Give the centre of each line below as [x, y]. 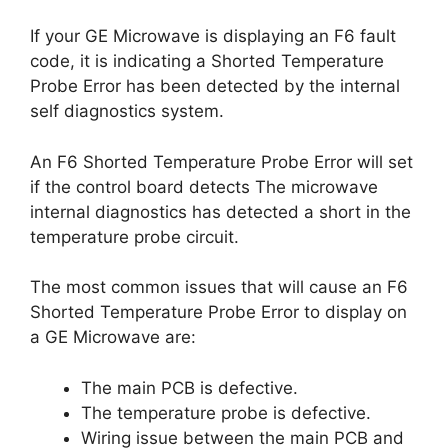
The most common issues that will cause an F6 [219, 287]
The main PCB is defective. [189, 387]
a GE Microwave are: [113, 337]
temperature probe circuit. [134, 236]
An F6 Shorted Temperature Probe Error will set [221, 161]
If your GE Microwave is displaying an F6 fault [213, 36]
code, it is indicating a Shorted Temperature [207, 61]
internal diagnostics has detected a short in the [220, 211]
